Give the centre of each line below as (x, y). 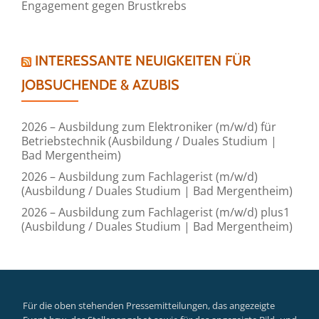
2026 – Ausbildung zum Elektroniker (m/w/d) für (149, 126)
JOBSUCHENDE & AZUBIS (100, 84)
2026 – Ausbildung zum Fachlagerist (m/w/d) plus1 (156, 212)
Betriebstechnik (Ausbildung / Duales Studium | (149, 141)
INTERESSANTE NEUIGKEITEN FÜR (143, 60)
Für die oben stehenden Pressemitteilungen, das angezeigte (149, 305)
